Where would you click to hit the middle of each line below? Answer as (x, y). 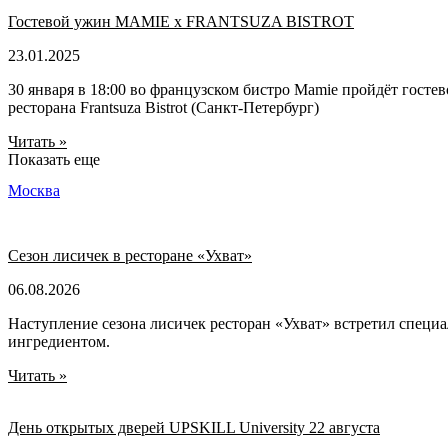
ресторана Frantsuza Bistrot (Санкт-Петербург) (163, 107)
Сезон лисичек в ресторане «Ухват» (130, 256)
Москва (34, 190)
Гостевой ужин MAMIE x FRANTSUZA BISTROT (181, 21)
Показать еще (54, 159)
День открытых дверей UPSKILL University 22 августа (194, 428)
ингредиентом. (59, 342)
